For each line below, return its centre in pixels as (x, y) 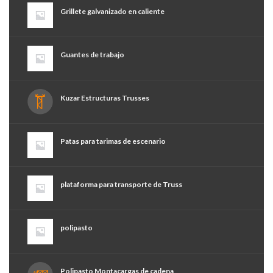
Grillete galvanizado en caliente (112, 12)
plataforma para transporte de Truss (121, 185)
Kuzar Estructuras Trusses (105, 98)
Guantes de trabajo (92, 55)
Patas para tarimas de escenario (113, 141)
